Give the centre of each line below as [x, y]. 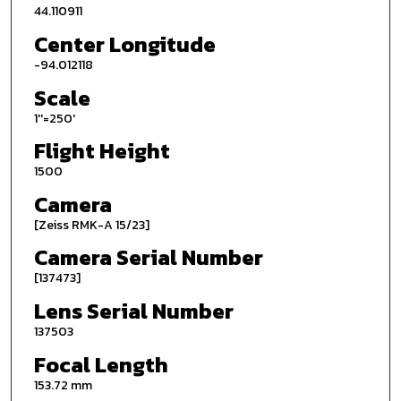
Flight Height [102, 151]
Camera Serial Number [148, 258]
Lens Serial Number [133, 311]
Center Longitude [124, 44]
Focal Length [101, 364]
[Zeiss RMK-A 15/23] [91, 225]
